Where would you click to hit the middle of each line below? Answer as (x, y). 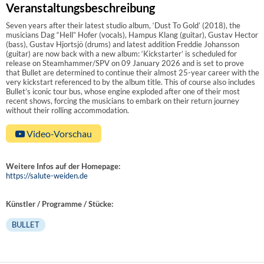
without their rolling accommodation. (67, 110)
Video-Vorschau (58, 133)
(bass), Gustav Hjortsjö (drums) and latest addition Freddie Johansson (123, 44)
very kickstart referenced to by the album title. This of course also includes (131, 82)
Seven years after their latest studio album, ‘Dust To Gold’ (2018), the (123, 25)
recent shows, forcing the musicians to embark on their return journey (123, 100)
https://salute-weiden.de (47, 175)
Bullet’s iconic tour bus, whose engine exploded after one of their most (123, 91)
